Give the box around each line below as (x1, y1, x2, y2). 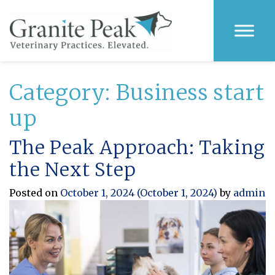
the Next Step (9, 158, 136, 181)
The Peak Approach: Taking (9, 136, 266, 159)
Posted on (9, 187, 60, 199)
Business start (116, 79, 265, 106)
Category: (9, 79, 117, 106)
